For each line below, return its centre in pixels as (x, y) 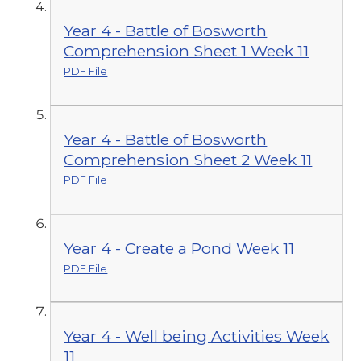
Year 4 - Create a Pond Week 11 (179, 248)
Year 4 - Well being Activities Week (197, 336)
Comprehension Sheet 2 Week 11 (188, 159)
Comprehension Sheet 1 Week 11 (187, 51)
